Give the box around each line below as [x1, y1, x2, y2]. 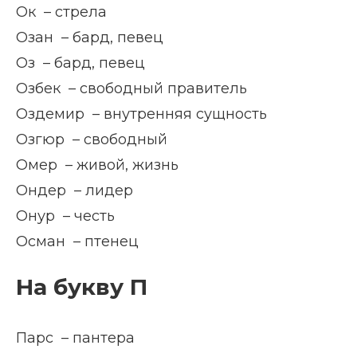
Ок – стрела [16, 3, 107, 21]
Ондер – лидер [16, 182, 133, 199]
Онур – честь [16, 207, 115, 225]
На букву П [16, 273, 147, 300]
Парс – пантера [16, 329, 135, 347]
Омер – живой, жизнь [16, 156, 178, 174]
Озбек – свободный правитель [16, 80, 247, 97]
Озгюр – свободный [16, 131, 167, 148]
